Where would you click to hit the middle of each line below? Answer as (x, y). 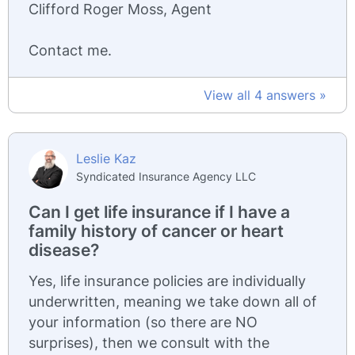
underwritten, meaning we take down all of (173, 302)
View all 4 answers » (265, 95)
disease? (64, 250)
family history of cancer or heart (156, 231)
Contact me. (70, 50)
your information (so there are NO (143, 322)
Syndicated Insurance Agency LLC (166, 176)
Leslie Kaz (106, 158)
